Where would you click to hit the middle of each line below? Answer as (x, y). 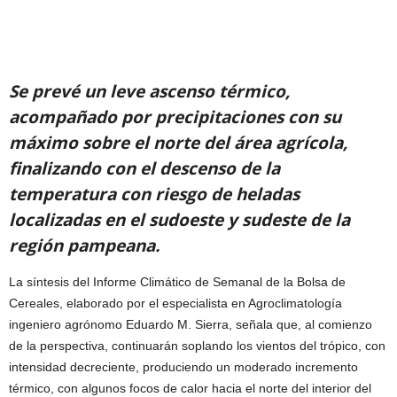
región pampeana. (84, 246)
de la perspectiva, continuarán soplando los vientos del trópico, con (197, 346)
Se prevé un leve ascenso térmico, (149, 92)
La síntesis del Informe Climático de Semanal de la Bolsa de (177, 282)
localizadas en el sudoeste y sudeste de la (179, 220)
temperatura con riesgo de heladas (154, 195)
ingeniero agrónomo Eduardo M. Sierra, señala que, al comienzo (191, 325)
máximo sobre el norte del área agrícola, (178, 143)
